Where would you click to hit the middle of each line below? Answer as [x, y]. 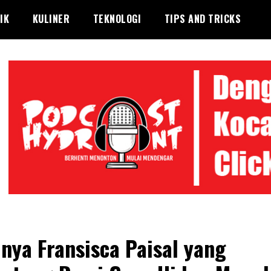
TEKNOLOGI [117, 19]
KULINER [51, 19]
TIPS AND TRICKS [202, 19]
